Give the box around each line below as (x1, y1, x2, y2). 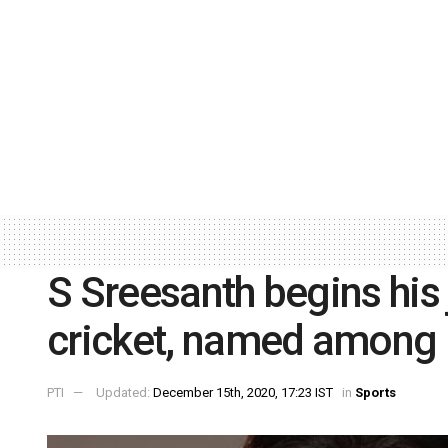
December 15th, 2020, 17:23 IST (153, 385, 333, 401)
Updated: (96, 385, 153, 401)
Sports (355, 385, 396, 401)
